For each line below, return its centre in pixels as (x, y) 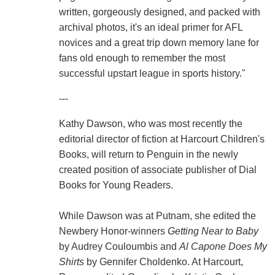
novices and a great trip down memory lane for (159, 43)
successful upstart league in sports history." (152, 74)
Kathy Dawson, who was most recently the (150, 124)
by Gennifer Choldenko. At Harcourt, (163, 262)
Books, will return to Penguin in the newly (148, 155)
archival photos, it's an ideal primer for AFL (150, 28)
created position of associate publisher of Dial (157, 170)
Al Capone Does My (223, 247)
